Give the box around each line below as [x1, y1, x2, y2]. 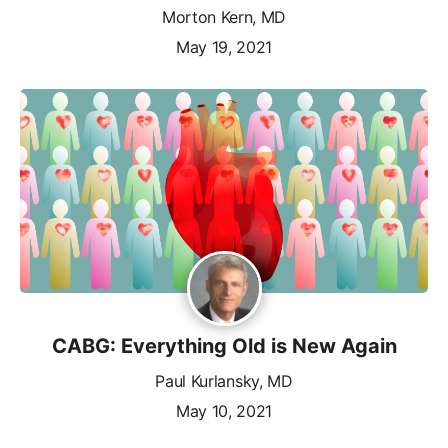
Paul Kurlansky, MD [155, 370, 293, 391]
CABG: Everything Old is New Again [51, 333, 397, 358]
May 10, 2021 [175, 400, 273, 421]
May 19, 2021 [175, 36, 273, 57]
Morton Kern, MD [161, 6, 287, 27]
